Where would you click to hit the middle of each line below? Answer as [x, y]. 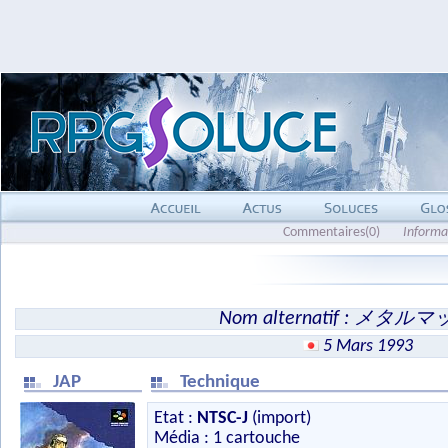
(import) [279, 418]
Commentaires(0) [331, 232]
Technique [222, 382]
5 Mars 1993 [368, 346]
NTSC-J [222, 418]
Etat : [175, 418]
